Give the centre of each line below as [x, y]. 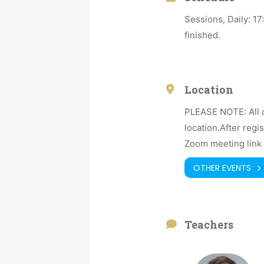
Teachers [209, 225]
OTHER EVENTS [222, 168]
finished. [203, 35]
